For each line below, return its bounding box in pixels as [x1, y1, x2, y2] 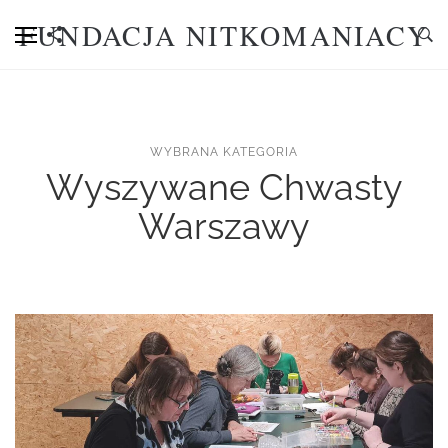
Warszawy [138, 205, 310, 247]
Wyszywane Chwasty [45, 166, 403, 208]
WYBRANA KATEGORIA [150, 145, 298, 159]
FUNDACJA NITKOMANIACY [18, 15, 430, 54]
